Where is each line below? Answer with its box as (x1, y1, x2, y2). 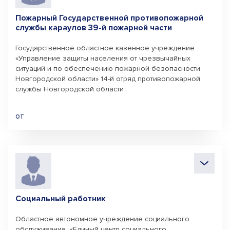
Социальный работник (15, 194, 106, 204)
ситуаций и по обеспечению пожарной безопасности (15, 64, 200, 73)
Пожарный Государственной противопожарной (15, 13, 203, 23)
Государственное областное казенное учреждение (15, 44, 195, 52)
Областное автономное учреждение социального (15, 215, 189, 223)
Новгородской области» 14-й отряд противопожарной (15, 74, 200, 83)
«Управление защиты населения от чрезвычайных (15, 54, 190, 63)
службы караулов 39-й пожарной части (15, 23, 172, 33)
